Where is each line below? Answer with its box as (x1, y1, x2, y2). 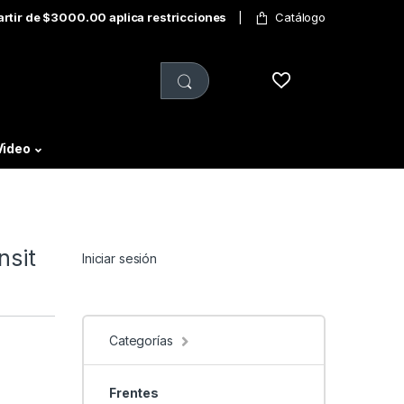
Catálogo (275, 9, 326, 24)
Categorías (109, 333, 173, 349)
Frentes (108, 384, 160, 400)
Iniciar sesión (82, 251, 158, 267)
